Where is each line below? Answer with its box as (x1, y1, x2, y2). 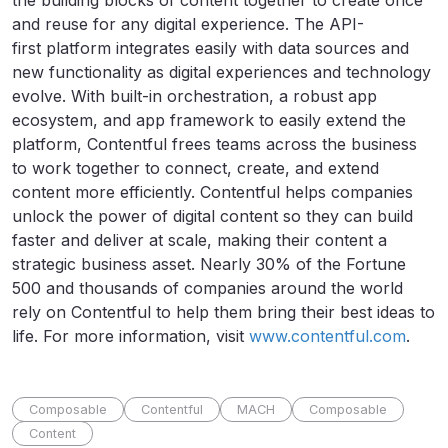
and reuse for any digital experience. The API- (12, 14, 364, 35)
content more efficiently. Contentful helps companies (12, 182, 413, 203)
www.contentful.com (249, 326, 406, 347)
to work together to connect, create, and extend (12, 158, 379, 179)
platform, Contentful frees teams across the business (12, 134, 417, 155)
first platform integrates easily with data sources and (12, 38, 409, 59)
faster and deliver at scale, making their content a (12, 230, 387, 251)
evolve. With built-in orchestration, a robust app (12, 86, 377, 107)
